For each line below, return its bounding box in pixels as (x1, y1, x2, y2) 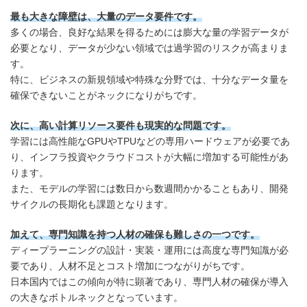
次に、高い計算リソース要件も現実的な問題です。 (10, 119, 231, 131)
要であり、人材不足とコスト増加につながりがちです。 (10, 260, 250, 271)
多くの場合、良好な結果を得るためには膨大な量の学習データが (10, 26, 288, 38)
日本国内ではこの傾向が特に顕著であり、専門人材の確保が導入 (10, 275, 288, 287)
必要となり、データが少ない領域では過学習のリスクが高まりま (10, 42, 288, 53)
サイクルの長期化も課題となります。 (10, 198, 173, 210)
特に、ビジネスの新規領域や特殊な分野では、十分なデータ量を (10, 73, 288, 85)
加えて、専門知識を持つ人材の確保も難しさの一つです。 (10, 228, 260, 240)
